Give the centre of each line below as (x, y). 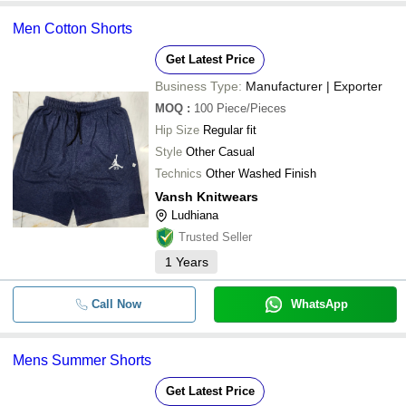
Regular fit (230, 130)
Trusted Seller (215, 237)
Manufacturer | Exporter (314, 86)
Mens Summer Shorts (82, 360)
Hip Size (177, 130)
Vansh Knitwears (207, 197)
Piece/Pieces (251, 108)
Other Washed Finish (261, 174)
